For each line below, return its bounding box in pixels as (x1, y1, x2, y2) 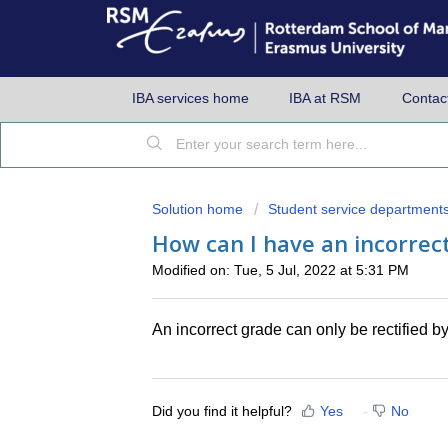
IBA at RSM (289, 90, 361, 106)
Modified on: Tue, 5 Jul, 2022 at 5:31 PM (152, 262, 409, 278)
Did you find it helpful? (152, 403, 292, 420)
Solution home (152, 201, 247, 217)
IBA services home (132, 90, 249, 106)
